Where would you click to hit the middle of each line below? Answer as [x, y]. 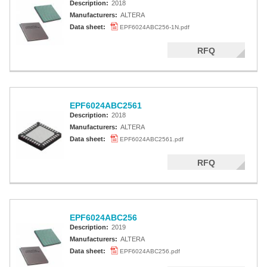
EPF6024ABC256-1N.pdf [155, 27]
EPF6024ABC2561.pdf [152, 139]
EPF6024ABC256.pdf [150, 251]
